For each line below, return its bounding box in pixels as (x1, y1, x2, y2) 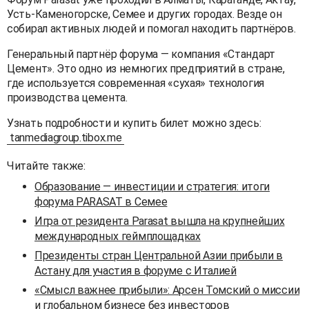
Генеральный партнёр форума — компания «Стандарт (7, 47, 275, 61)
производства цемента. (7, 90, 128, 104)
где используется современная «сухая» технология (7, 76, 264, 90)
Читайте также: (7, 159, 86, 172)
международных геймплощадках (34, 229, 201, 243)
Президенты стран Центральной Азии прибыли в (34, 248, 283, 262)
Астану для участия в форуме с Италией (34, 263, 237, 277)
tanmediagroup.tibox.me (10, 130, 122, 144)
